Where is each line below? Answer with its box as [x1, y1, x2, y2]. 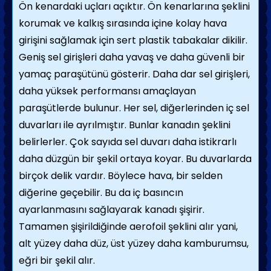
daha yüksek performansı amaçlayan [19, 84, 196, 98]
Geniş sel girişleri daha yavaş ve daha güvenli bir [19, 50, 245, 64]
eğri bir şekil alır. [19, 253, 95, 267]
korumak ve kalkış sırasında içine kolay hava [19, 16, 227, 30]
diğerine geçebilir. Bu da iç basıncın [19, 186, 183, 200]
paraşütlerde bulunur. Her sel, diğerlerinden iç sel [19, 101, 249, 115]
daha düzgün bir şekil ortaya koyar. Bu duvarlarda [19, 152, 252, 166]
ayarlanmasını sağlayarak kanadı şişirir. [19, 203, 204, 217]
